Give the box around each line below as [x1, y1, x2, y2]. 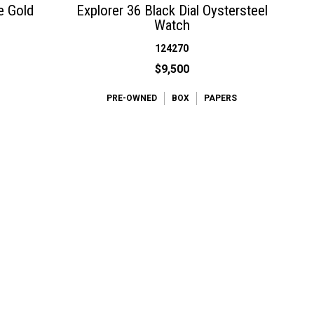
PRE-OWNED [107, 93, 158, 103]
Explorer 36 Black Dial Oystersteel [76, 1, 268, 19]
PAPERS [204, 93, 238, 103]
